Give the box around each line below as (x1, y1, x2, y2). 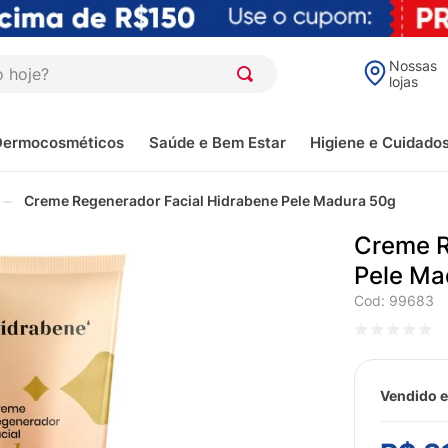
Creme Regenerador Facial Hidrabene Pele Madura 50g (24, 192, 396, 210)
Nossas (388, 57, 437, 75)
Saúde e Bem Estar (148, 132, 286, 152)
